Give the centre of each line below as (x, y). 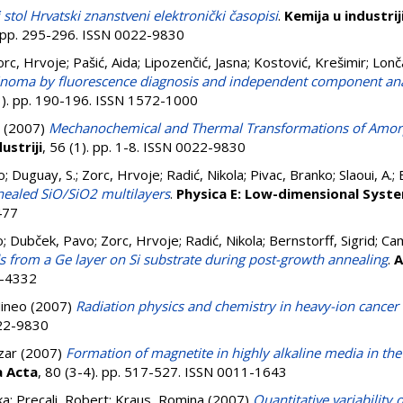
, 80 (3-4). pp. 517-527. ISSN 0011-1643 (162, 372)
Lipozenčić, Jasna (196, 62)
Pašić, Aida (105, 62)
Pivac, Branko (291, 175)
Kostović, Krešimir (310, 62)
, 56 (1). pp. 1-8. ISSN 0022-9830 (144, 147)
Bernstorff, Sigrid (322, 240)
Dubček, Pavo (52, 240)
